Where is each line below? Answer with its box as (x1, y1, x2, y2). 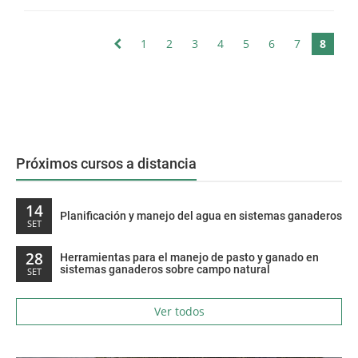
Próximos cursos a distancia (16, 155, 197, 173)
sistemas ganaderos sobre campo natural (60, 263, 270, 276)
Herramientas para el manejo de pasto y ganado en (60, 251, 319, 265)
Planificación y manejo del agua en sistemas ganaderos (60, 209, 342, 223)
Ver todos (153, 304, 205, 320)
